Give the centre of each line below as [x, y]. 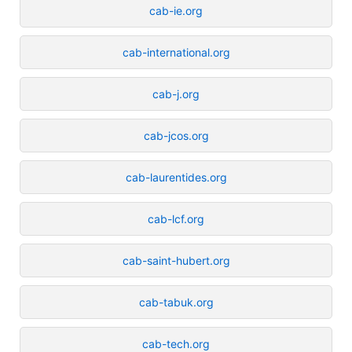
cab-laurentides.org [176, 177]
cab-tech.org [176, 343]
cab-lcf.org [176, 218]
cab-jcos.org [176, 135]
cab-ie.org [176, 10]
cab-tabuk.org [176, 302]
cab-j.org [176, 93]
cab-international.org [176, 52]
